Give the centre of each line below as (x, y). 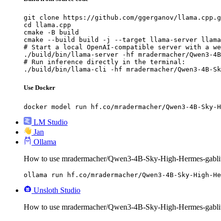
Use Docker (39, 88)
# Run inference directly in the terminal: (105, 62)
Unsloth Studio (57, 190)
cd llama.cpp (47, 25)
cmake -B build (51, 33)
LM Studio (51, 122)
